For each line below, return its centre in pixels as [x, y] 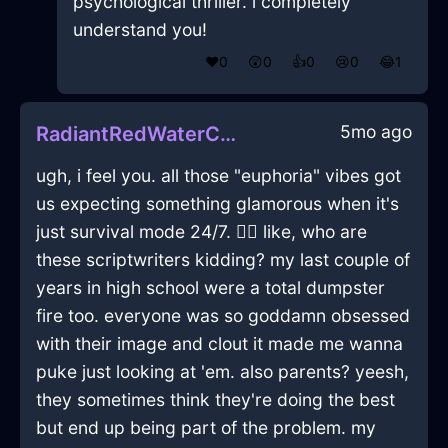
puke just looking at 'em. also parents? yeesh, [222, 372]
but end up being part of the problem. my [206, 428]
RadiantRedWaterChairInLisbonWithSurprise [228, 134]
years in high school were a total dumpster [210, 288]
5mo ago [376, 132]
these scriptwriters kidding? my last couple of [223, 260]
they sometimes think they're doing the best [215, 400]
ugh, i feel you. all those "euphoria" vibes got [218, 176]
